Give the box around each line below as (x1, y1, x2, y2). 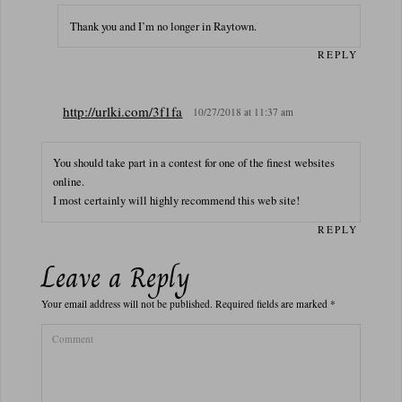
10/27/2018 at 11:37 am (193, 104, 294, 118)
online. (53, 174, 85, 190)
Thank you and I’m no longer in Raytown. (70, 18, 258, 34)
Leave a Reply (40, 256, 190, 301)
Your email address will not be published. (40, 297, 213, 311)
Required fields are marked (214, 297, 330, 311)
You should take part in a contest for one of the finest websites (53, 155, 336, 171)
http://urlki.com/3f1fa (63, 101, 183, 120)
